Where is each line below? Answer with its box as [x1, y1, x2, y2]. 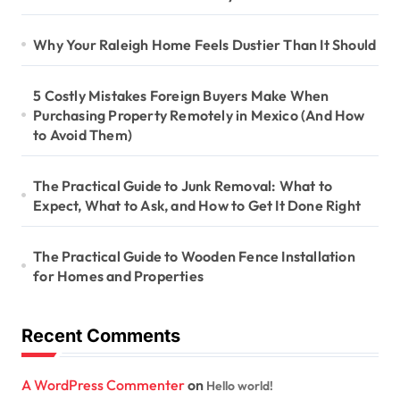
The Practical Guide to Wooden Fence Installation [33, 246, 355, 265]
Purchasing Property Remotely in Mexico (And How [33, 105, 365, 124]
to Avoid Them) [33, 125, 133, 144]
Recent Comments [21, 324, 180, 346]
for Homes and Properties [33, 266, 204, 285]
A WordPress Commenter [21, 375, 185, 394]
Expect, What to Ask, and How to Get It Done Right [33, 196, 362, 214]
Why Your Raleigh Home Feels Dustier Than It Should [33, 35, 377, 54]
